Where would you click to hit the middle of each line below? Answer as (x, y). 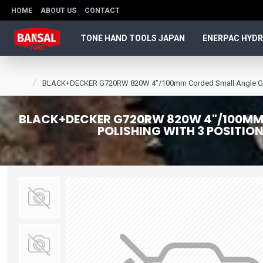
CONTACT (102, 10)
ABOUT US (58, 10)
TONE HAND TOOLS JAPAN (133, 38)
